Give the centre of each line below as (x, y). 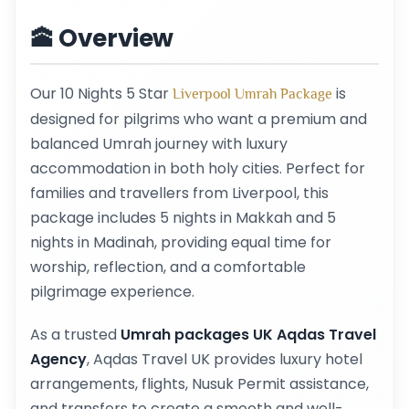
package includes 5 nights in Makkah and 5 (183, 218)
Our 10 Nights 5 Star (101, 94)
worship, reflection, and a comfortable (168, 267)
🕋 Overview (102, 38)
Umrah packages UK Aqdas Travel (248, 335)
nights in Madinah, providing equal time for (181, 243)
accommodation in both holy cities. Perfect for (198, 169)
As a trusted (75, 335)
